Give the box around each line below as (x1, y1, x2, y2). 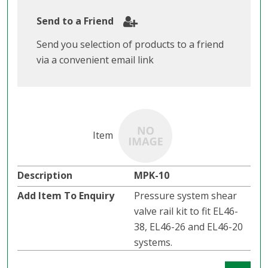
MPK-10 (134, 169, 169, 182)
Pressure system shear (134, 189, 237, 203)
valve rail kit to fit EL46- (134, 205, 238, 218)
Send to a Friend (36, 14, 114, 28)
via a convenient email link (36, 53, 154, 67)
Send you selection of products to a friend (36, 38, 224, 51)
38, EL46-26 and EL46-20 (134, 220, 243, 234)
